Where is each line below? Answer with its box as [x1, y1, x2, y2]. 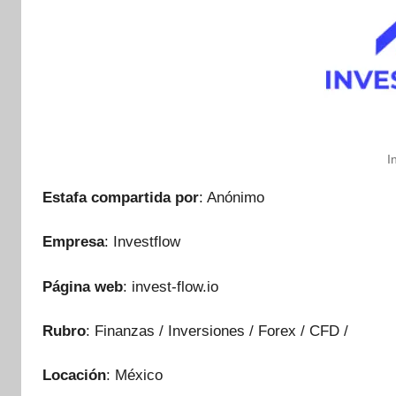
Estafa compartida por [42, 189, 199, 206]
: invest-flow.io [123, 278, 218, 295]
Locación [42, 367, 106, 384]
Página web [42, 278, 123, 295]
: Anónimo [199, 189, 264, 206]
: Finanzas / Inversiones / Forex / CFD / [86, 322, 348, 339]
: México [106, 367, 163, 384]
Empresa [42, 233, 104, 251]
